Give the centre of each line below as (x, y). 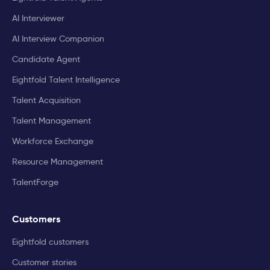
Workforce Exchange (53, 141)
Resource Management (58, 162)
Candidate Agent (46, 59)
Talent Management (52, 121)
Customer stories (44, 262)
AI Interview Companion (58, 39)
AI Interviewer (38, 18)
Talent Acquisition (46, 100)
